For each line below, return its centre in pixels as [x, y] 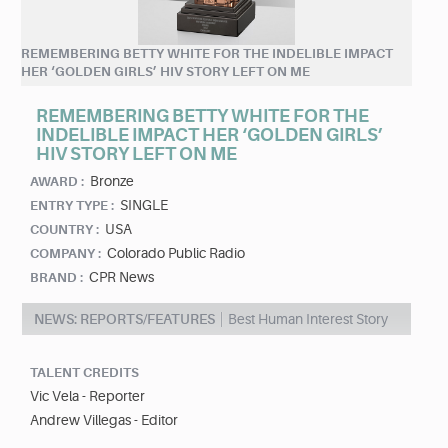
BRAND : [56, 278]
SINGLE [144, 205]
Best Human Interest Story [308, 319]
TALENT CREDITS [84, 373]
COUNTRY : [64, 230]
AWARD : [57, 182]
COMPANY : [65, 254]
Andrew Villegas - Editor [104, 420]
